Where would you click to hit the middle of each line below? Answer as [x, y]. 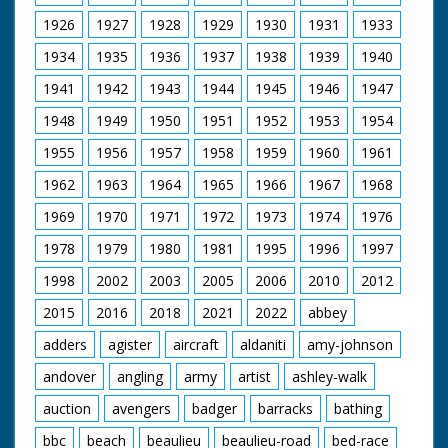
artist [254, 376]
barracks [285, 408]
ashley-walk [329, 376]
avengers [141, 408]
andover [69, 376]
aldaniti [263, 344]
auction [67, 408]
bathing [358, 408]
